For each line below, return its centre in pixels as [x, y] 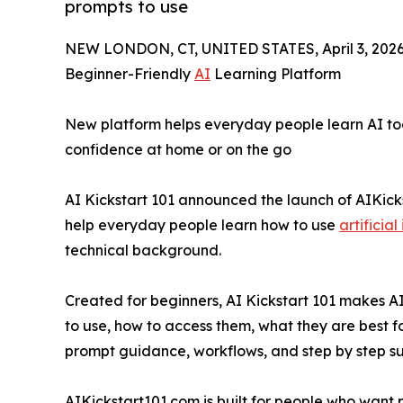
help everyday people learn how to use [202, 225]
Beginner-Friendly [130, 74]
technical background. [143, 251]
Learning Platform [276, 74]
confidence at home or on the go [178, 150]
